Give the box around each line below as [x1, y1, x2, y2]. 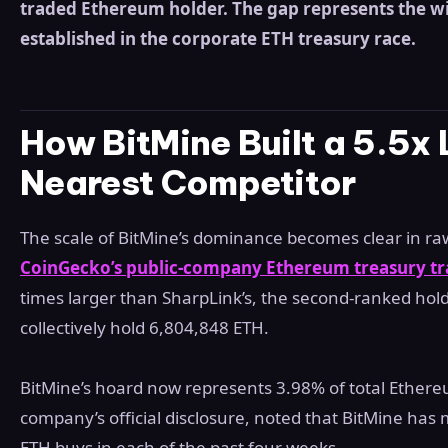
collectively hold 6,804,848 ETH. [20, 316, 269, 340]
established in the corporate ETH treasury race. [20, 27, 416, 51]
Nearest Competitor [20, 161, 356, 205]
